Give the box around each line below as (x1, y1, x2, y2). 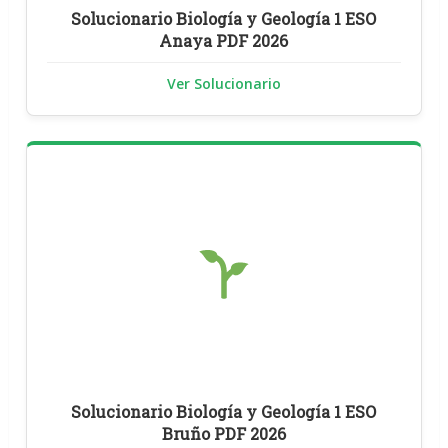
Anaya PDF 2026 (159, 29, 289, 51)
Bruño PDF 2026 (161, 422, 286, 444)
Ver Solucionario (166, 74, 281, 93)
